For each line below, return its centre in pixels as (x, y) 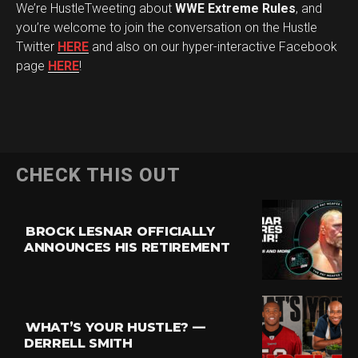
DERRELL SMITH (78, 343)
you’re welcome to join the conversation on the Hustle (167, 28)
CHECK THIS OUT (98, 175)
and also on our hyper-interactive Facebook (213, 47)
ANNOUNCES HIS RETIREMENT (127, 247)
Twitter (37, 47)
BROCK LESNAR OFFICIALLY (120, 231)
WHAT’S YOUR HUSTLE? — (115, 327)
